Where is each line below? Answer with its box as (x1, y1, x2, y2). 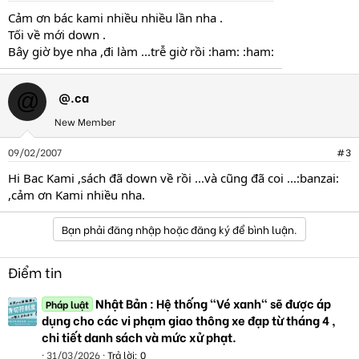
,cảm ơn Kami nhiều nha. (8, 186, 145, 203)
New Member (54, 114, 115, 128)
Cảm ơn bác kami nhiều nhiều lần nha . (8, 9, 223, 26)
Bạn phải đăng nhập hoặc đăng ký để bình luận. (62, 220, 297, 236)
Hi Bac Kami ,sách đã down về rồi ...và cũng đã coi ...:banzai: (8, 169, 339, 186)
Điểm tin (8, 261, 62, 282)
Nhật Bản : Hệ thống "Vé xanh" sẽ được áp (95, 293, 332, 312)
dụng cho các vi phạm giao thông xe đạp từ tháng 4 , (42, 310, 336, 329)
